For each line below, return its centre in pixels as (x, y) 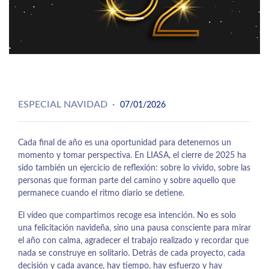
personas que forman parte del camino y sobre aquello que (127, 180)
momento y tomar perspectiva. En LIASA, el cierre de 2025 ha (132, 155)
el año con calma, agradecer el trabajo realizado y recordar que (133, 240)
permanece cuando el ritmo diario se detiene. (101, 193)
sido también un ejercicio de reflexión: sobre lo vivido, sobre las (134, 168)
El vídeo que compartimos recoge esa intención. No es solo (127, 215)
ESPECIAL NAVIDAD (63, 104)
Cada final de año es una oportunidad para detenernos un (125, 143)
